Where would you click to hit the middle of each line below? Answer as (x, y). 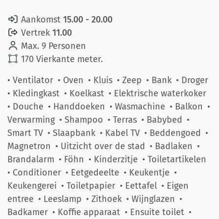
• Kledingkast (33, 93)
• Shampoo (81, 120)
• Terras (122, 120)
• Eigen (175, 186)
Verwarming (31, 120)
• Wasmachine (137, 107)
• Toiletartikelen (174, 159)
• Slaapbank (71, 133)
